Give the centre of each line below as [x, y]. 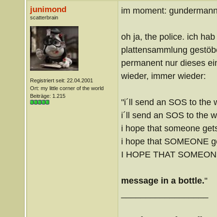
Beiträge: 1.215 [47, 96]
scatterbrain [44, 17]
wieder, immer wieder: [163, 76]
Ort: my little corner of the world [67, 88]
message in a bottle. [163, 180]
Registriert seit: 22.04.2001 [61, 80]
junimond [48, 9]
